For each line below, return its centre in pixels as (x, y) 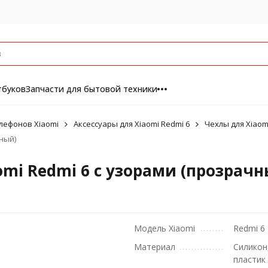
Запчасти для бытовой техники (91, 89)
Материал (155, 247)
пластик (249, 259)
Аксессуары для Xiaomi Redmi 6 (131, 124)
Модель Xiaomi (165, 228)
